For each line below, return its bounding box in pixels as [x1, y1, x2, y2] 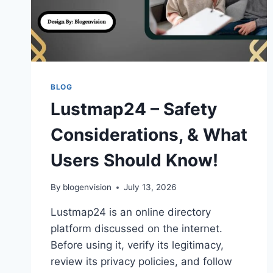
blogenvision [63, 182, 112, 193]
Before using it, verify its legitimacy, [51, 239, 224, 252]
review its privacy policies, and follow [51, 255, 232, 268]
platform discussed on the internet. [51, 222, 222, 235]
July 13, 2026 [124, 182, 177, 193]
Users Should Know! [51, 149, 218, 171]
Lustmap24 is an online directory [51, 206, 211, 219]
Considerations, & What [51, 124, 247, 145]
